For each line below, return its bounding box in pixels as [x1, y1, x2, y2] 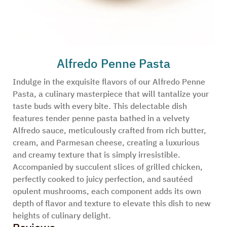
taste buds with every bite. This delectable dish [13, 100, 187, 112]
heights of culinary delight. [13, 210, 111, 222]
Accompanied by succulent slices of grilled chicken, [13, 161, 203, 173]
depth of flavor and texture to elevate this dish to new [13, 198, 211, 210]
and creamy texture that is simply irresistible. [13, 149, 180, 161]
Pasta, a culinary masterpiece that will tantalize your [13, 88, 209, 100]
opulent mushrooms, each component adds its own [13, 185, 201, 198]
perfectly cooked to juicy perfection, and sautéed [13, 173, 193, 185]
